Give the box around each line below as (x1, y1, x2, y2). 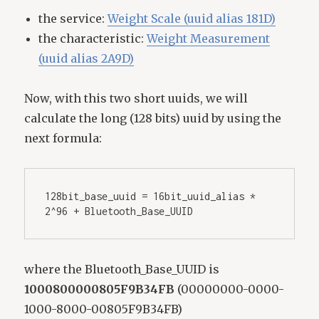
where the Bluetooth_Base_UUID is (24, 261, 220, 276)
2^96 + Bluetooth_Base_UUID (45, 204, 194, 217)
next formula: (24, 130, 103, 145)
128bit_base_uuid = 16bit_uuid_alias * (45, 189, 256, 202)
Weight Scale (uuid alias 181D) (108, 11, 276, 26)
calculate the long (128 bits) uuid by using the (24, 110, 282, 125)
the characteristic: (38, 31, 147, 46)
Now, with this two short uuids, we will (24, 90, 249, 105)
